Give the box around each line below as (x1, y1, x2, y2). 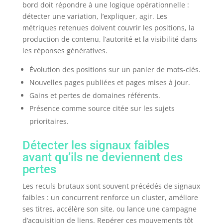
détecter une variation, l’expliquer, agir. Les (22, 11, 167, 21)
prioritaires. (29, 116, 69, 126)
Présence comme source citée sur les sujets (29, 104, 175, 113)
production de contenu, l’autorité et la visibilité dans (22, 34, 197, 44)
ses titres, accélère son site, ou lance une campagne (22, 204, 197, 214)
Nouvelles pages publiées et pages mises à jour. (29, 78, 190, 88)
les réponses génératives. (22, 46, 108, 56)
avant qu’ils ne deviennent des (22, 150, 183, 165)
